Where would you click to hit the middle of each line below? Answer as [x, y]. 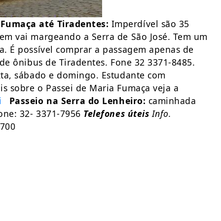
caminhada [171, 101]
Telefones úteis [116, 113]
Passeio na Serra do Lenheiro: [77, 101]
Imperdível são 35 [149, 24]
